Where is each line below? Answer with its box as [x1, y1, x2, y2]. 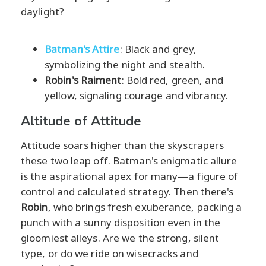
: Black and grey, [119, 42, 197, 56]
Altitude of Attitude [21, 112, 141, 130]
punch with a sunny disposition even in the [21, 215, 221, 229]
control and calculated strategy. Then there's [21, 184, 234, 198]
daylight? [21, 4, 64, 18]
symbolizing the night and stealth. [45, 57, 205, 71]
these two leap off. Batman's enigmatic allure [21, 153, 237, 167]
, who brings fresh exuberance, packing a [47, 199, 242, 214]
